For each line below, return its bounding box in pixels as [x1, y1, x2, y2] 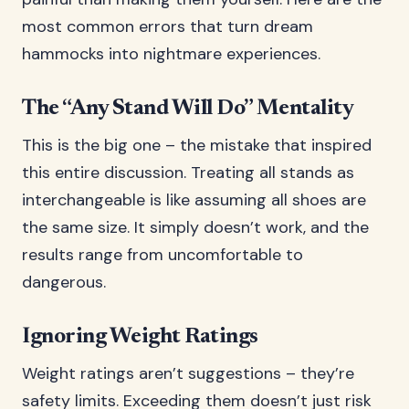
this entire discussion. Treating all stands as [22, 162, 354, 184]
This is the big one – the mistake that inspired [22, 134, 372, 156]
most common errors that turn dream [22, 16, 313, 37]
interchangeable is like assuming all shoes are [22, 189, 366, 211]
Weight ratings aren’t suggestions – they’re [22, 362, 354, 384]
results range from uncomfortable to [22, 244, 303, 266]
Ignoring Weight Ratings [22, 326, 258, 348]
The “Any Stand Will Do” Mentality [22, 98, 354, 120]
